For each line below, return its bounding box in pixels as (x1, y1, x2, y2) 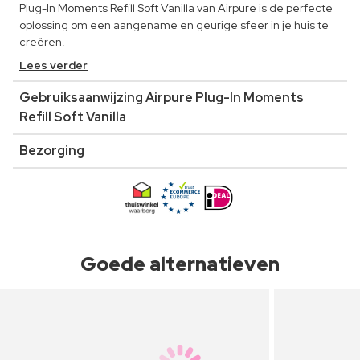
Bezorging (19, 142, 84, 160)
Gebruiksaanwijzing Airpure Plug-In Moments (19, 89, 304, 107)
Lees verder (19, 58, 88, 73)
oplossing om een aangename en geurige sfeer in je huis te (19, 18, 329, 33)
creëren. (19, 35, 65, 50)
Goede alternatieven (80, 252, 280, 277)
